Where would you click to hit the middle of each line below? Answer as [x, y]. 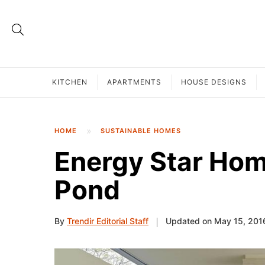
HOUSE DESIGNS [214, 82]
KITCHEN [70, 82]
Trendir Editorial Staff [108, 221]
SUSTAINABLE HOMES [141, 131]
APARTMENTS [134, 82]
